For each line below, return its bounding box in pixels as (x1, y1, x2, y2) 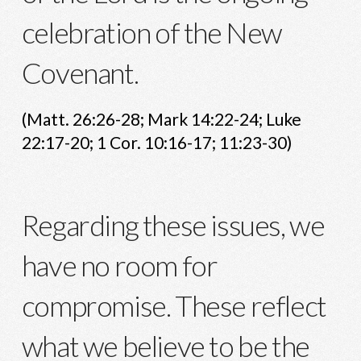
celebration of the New (21, 15, 282, 50)
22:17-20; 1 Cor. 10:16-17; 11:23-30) (21, 131, 292, 152)
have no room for (21, 247, 218, 283)
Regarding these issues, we (21, 206, 325, 243)
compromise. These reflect (21, 287, 326, 323)
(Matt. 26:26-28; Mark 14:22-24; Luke (21, 108, 301, 129)
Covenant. (21, 55, 139, 90)
